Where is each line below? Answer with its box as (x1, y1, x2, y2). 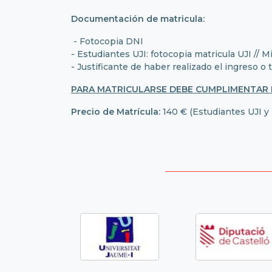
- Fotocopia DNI (71, 35, 143, 47)
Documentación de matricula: (71, 13, 205, 24)
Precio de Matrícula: (71, 106, 160, 117)
